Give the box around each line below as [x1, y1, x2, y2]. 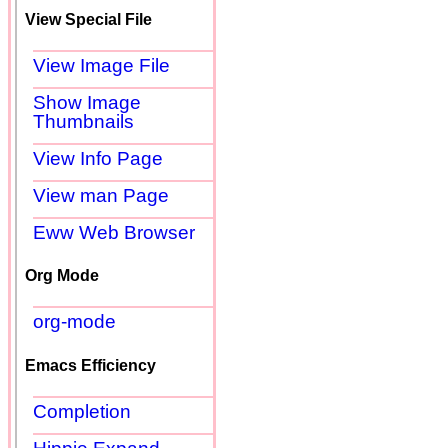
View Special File [25, 10, 152, 28]
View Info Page [33, 147, 163, 169]
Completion [33, 400, 131, 422]
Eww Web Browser [33, 221, 195, 243]
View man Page [33, 184, 169, 206]
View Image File [33, 54, 170, 76]
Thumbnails [33, 110, 134, 132]
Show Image [33, 91, 141, 113]
